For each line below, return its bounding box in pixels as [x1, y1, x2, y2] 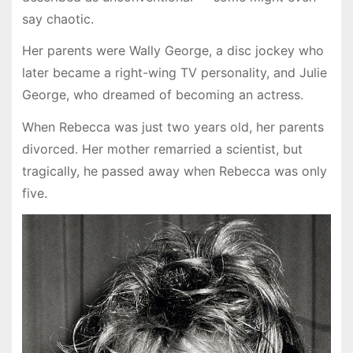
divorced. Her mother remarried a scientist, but [21, 141, 303, 158]
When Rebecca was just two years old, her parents [21, 119, 324, 136]
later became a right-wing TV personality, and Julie [21, 65, 327, 81]
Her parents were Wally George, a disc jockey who [21, 43, 324, 59]
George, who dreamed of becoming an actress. [21, 87, 303, 103]
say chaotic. [21, 10, 94, 27]
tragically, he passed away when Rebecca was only [21, 163, 327, 180]
